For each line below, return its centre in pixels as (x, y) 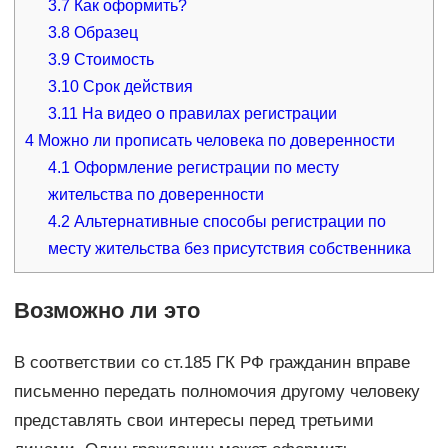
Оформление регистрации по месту (205, 167)
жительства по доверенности (156, 194)
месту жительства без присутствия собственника (230, 248)
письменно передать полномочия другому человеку (216, 391)
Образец (104, 32)
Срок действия (136, 86)
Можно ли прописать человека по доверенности (214, 140)
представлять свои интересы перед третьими (193, 420)
